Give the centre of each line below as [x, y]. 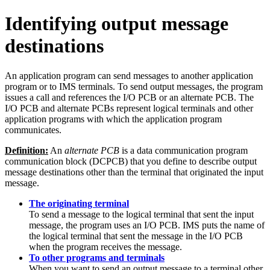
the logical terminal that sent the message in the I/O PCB [136, 236]
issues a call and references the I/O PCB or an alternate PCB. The [129, 97]
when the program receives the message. [105, 246]
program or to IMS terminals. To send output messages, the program [134, 86]
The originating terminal [79, 203]
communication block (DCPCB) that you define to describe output [131, 161]
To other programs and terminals [97, 257]
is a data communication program [184, 150]
